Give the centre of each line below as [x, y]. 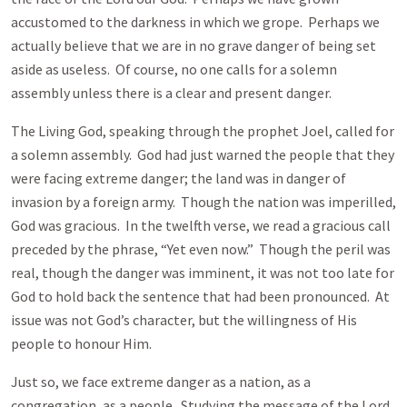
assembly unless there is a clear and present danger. [171, 93]
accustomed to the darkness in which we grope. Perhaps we [195, 22]
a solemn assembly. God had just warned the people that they [203, 154]
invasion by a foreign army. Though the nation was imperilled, [203, 202]
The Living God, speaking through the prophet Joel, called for [203, 131]
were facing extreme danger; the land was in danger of [179, 178]
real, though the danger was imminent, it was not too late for [203, 273]
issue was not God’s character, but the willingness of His [184, 320]
